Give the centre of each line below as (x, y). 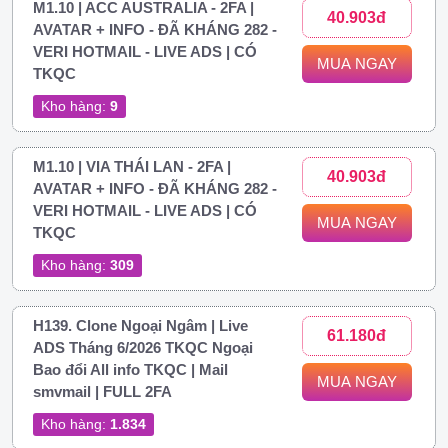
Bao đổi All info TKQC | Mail (130, 369)
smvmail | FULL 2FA (102, 391)
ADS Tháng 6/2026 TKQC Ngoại (143, 347)
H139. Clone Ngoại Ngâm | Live (140, 325)
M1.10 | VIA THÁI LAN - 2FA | (132, 166)
